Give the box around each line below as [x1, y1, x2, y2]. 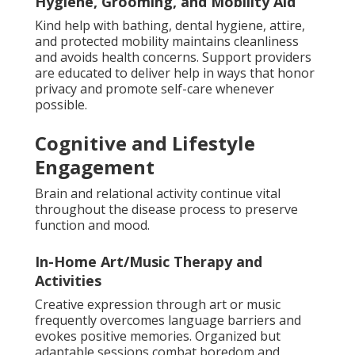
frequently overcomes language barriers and [35, 311, 301, 329]
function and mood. [35, 216, 150, 234]
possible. [35, 95, 87, 113]
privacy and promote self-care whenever [35, 79, 274, 97]
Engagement [35, 153, 155, 180]
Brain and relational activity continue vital [35, 184, 281, 202]
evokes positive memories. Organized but [35, 326, 281, 345]
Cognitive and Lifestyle [35, 129, 255, 156]
